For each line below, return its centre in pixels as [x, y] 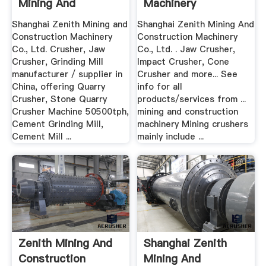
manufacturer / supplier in [67, 74]
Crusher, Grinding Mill [57, 61]
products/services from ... [192, 99]
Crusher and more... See [188, 74]
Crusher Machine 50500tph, [70, 111]
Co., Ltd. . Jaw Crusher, [186, 49]
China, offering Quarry [58, 86]
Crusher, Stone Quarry [59, 99]
